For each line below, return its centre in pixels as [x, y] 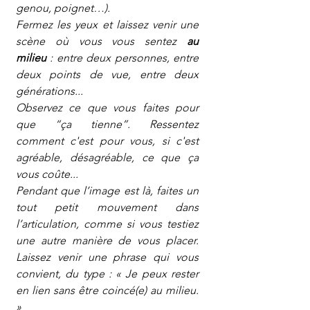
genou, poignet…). [63, 8]
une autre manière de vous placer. [107, 240]
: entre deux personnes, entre [122, 58]
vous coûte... [47, 174]
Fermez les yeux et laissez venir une [107, 25]
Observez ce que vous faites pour [107, 108]
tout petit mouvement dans [107, 207]
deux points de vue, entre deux [107, 74]
